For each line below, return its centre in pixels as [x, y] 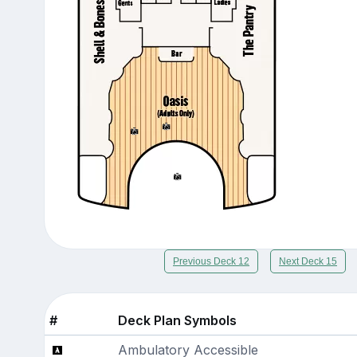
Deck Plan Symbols [177, 320]
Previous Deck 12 [211, 261]
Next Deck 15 [308, 261]
